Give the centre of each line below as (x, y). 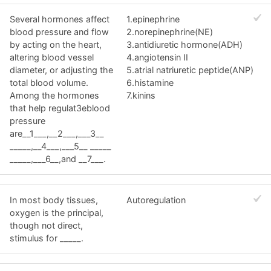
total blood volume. (49, 83)
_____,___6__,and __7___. (58, 159)
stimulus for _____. (47, 238)
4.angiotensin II (158, 57)
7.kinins (141, 96)
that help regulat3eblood (60, 108)
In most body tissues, (54, 200)
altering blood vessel (52, 57)
